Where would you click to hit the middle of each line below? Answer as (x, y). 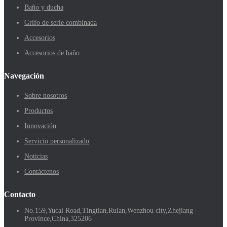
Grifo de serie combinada (61, 22)
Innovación (40, 126)
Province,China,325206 (58, 219)
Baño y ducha (44, 7)
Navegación (24, 76)
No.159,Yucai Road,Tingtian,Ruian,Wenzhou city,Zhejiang (109, 211)
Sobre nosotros (46, 96)
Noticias (36, 157)
